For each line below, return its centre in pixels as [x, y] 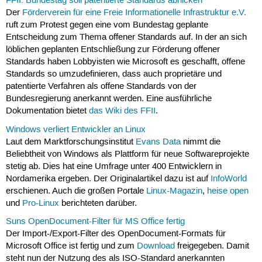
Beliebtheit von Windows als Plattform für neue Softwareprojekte [127, 154]
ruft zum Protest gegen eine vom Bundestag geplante [107, 25]
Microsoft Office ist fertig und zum [71, 246]
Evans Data [158, 142]
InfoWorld [228, 179]
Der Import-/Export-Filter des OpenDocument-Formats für [116, 234]
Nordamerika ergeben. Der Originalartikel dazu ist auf [108, 179]
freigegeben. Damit [212, 246]
